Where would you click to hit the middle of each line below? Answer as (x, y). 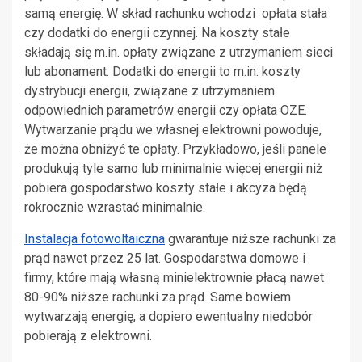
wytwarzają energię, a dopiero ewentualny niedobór (168, 316)
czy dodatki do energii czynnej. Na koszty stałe (157, 32)
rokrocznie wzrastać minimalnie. (115, 207)
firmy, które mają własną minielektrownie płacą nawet (174, 277)
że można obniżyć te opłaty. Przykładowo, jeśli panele (175, 149)
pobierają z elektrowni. (88, 335)
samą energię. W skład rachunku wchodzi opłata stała (176, 13)
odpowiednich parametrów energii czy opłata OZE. (166, 110)
